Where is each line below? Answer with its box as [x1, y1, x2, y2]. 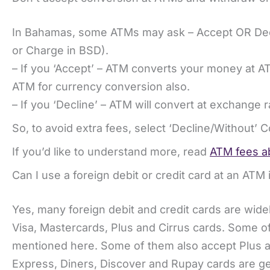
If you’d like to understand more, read [12, 145, 210, 158]
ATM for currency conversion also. [12, 80, 190, 93]
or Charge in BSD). [12, 43, 108, 57]
